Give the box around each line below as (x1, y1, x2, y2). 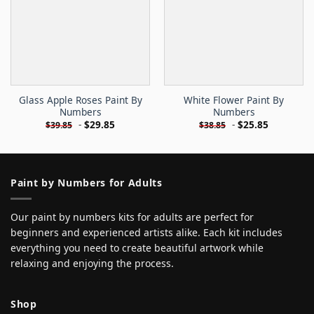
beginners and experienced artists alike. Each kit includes (11, 225, 282, 239)
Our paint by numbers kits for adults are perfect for (11, 210, 254, 224)
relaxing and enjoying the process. (11, 256, 174, 270)
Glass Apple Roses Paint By (18, 93, 142, 107)
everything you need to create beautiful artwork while (11, 240, 264, 254)
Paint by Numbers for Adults (11, 176, 163, 190)
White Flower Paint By (184, 93, 284, 107)
